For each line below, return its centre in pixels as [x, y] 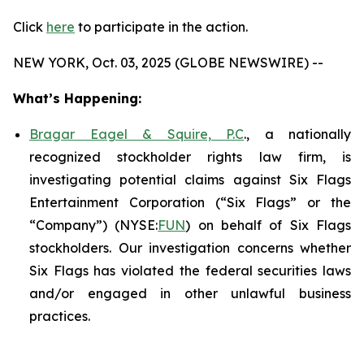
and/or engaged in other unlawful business [190, 293]
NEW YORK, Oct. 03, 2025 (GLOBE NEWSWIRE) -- [168, 63]
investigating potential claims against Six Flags [190, 180]
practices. [60, 316]
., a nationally [297, 134]
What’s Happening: [77, 98]
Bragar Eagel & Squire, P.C [136, 134]
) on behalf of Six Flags [269, 225]
